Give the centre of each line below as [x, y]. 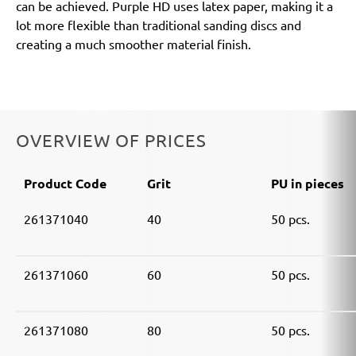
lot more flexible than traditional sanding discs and [159, 25]
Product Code [65, 184]
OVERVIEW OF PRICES [111, 140]
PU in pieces [308, 184]
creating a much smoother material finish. [133, 44]
